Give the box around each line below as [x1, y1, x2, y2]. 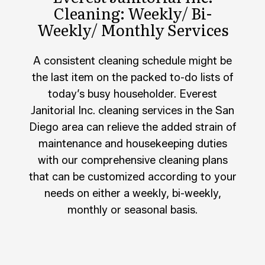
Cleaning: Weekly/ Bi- [53, 1, 212, 25]
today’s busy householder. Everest [48, 88, 217, 101]
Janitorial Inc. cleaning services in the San [31, 104, 234, 118]
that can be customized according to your [28, 170, 237, 184]
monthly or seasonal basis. [67, 203, 198, 217]
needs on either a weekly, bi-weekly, [44, 187, 221, 201]
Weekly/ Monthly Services [37, 18, 228, 41]
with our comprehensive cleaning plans [37, 154, 228, 167]
